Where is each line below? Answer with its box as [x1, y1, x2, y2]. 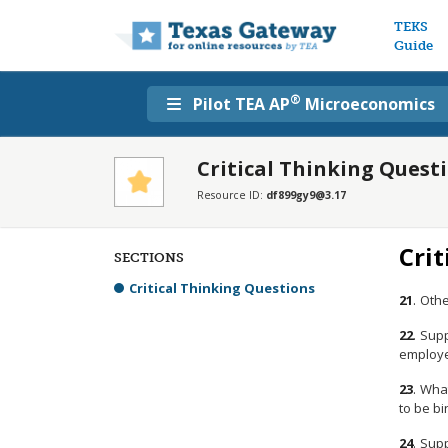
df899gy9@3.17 [266, 188, 346, 202]
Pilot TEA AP [193, 93, 290, 115]
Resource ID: [197, 188, 266, 202]
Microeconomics [301, 93, 435, 115]
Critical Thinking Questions [129, 279, 315, 297]
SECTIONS [114, 250, 184, 265]
